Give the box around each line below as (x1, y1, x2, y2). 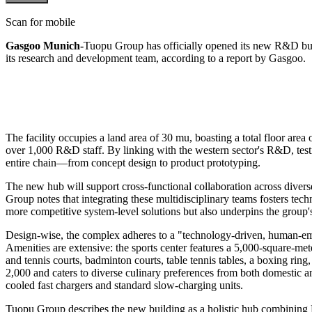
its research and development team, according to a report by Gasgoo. (6, 52, 306, 64)
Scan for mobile (6, 15, 75, 28)
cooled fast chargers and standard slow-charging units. (6, 279, 243, 291)
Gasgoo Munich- (6, 39, 84, 52)
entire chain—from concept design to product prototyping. (6, 156, 260, 169)
